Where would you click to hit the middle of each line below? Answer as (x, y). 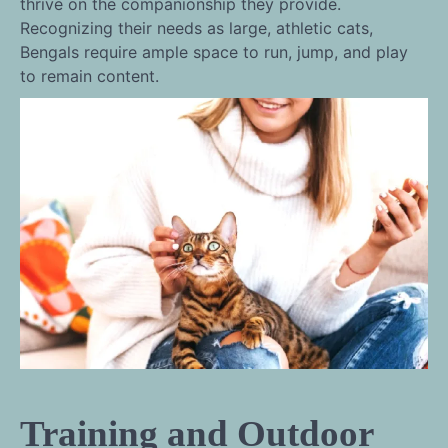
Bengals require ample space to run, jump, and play (214, 52)
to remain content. (89, 76)
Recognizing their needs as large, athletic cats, (196, 28)
